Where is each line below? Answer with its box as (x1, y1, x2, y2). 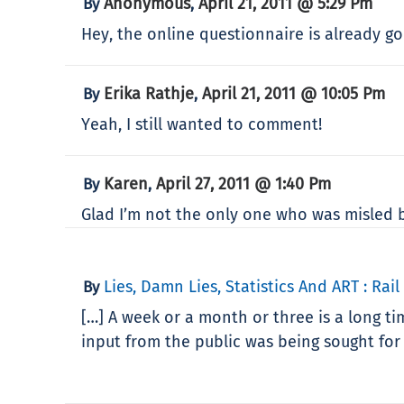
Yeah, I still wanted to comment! (81, 114, 322, 134)
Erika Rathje (104, 83, 194, 104)
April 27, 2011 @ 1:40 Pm (156, 173, 331, 194)
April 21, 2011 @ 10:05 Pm (202, 83, 385, 104)
